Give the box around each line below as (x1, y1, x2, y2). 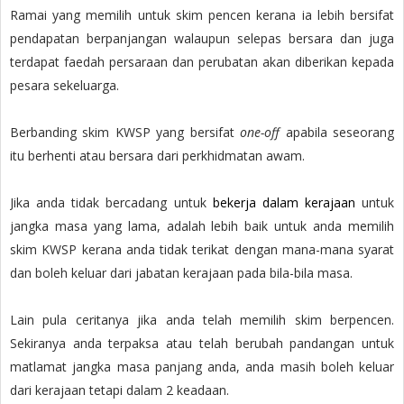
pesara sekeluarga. (10, 76, 119, 94)
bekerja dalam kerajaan (212, 193, 355, 211)
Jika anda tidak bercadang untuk (10, 193, 213, 211)
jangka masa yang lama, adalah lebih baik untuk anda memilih (10, 216, 394, 234)
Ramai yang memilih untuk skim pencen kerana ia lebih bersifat (10, 5, 394, 23)
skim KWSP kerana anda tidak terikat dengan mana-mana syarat (10, 240, 394, 258)
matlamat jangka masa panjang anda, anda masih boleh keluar (10, 357, 394, 375)
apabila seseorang (280, 123, 395, 141)
